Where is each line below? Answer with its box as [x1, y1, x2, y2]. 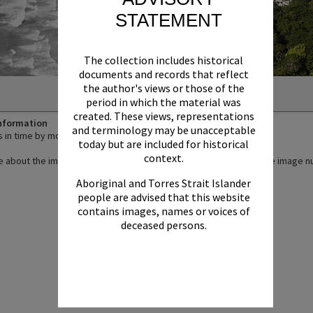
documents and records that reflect [78, 66, 249, 81]
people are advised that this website [77, 189, 250, 204]
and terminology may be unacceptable [71, 122, 256, 137]
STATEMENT [115, 9, 223, 31]
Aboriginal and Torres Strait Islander [76, 175, 252, 190]
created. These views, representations [73, 108, 254, 123]
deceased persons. [120, 217, 207, 232]
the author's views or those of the [82, 80, 245, 95]
